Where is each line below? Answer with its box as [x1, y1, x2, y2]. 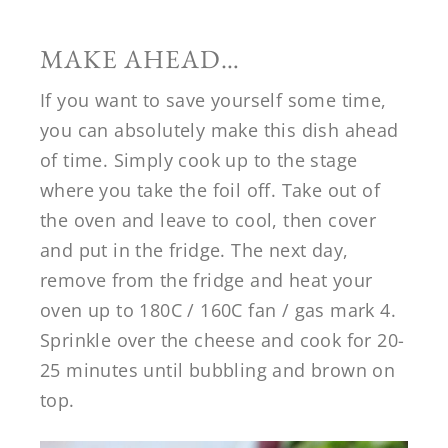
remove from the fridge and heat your [40, 268, 373, 293]
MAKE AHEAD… [40, 42, 240, 77]
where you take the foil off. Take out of [40, 178, 380, 203]
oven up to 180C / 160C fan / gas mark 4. [40, 298, 396, 323]
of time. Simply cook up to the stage [40, 148, 358, 173]
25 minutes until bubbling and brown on [40, 358, 396, 383]
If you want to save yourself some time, [40, 88, 387, 113]
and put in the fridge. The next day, [40, 238, 349, 263]
